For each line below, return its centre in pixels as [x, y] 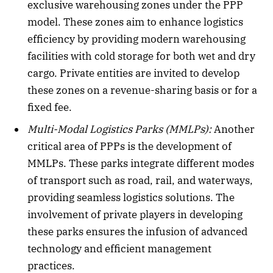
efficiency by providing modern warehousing [136, 39]
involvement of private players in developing [135, 214]
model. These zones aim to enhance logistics [135, 22]
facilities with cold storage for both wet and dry [141, 56]
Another [233, 129]
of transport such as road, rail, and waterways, [140, 180]
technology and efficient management [119, 248]
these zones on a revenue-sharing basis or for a [142, 90]
